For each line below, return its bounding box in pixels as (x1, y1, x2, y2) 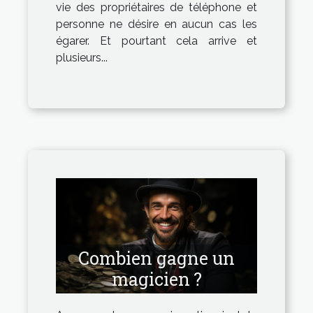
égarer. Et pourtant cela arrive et (56, 34, 257, 48)
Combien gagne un (78, 246, 235, 270)
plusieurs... (56, 51, 108, 65)
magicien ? (111, 267, 202, 291)
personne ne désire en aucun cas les (56, 17, 257, 31)
